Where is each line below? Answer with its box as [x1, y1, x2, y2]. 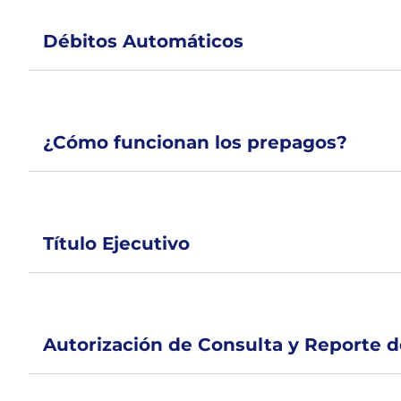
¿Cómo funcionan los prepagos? [43, 132, 347, 153]
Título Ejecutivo [43, 233, 190, 254]
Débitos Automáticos [43, 30, 243, 52]
